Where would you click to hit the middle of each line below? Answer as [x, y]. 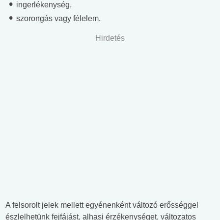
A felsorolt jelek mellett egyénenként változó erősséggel [102, 205]
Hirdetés [110, 38]
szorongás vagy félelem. [57, 19]
